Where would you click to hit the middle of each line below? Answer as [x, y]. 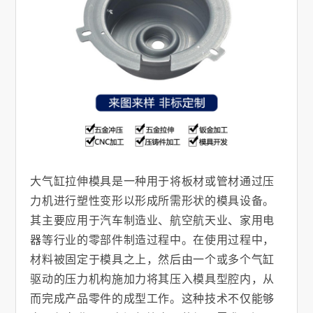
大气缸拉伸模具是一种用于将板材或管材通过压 [152, 181]
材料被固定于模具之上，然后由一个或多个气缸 [152, 259]
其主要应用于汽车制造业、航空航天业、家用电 [152, 220]
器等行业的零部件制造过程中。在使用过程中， [152, 240]
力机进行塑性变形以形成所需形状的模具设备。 [152, 201]
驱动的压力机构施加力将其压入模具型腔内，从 [152, 279]
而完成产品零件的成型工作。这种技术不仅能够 [152, 298]
